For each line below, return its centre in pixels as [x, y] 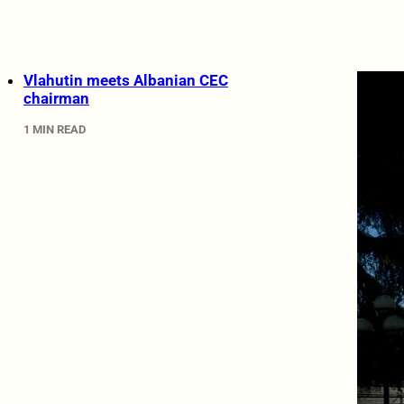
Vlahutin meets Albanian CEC [125, 80]
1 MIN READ [54, 130]
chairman [56, 98]
